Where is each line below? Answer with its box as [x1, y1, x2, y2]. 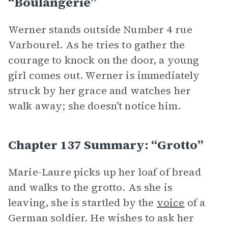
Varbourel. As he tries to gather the [8, 38, 185, 52]
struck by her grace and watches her [8, 83, 191, 98]
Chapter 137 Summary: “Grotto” [8, 136, 204, 153]
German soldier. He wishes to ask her [8, 211, 194, 225]
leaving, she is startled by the [8, 195, 157, 210]
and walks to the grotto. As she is [8, 180, 173, 194]
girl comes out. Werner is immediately [8, 68, 200, 82]
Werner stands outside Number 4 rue [8, 22, 193, 37]
